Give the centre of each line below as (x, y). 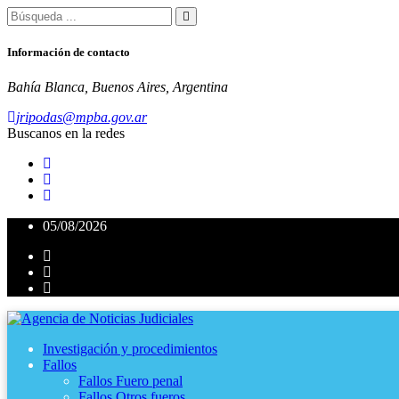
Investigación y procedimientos (130, 349)
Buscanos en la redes (66, 134)
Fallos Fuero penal (130, 381)
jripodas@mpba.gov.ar (81, 118)
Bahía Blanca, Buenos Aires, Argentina (118, 87)
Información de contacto (69, 53)
